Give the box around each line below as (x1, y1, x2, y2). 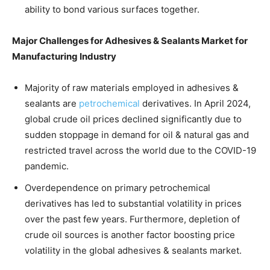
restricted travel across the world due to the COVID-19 (25, 144, 256, 156)
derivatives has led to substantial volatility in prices (25, 197, 242, 209)
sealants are (25, 97, 79, 109)
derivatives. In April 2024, (140, 97, 251, 109)
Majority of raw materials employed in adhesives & (25, 81, 239, 93)
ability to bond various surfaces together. (25, 3, 199, 15)
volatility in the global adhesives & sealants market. (25, 244, 242, 256)
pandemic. (25, 160, 69, 172)
